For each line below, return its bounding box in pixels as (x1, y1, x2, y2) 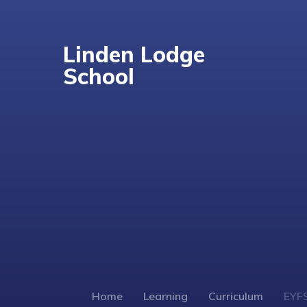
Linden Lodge (63, 40, 206, 68)
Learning (143, 289, 188, 303)
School (63, 62, 135, 90)
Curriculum (208, 289, 264, 303)
